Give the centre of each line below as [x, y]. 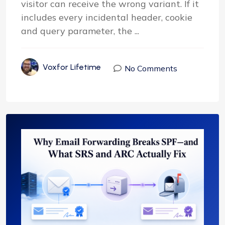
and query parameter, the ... [80, 31]
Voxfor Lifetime [72, 67]
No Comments [151, 69]
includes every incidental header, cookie [107, 17]
